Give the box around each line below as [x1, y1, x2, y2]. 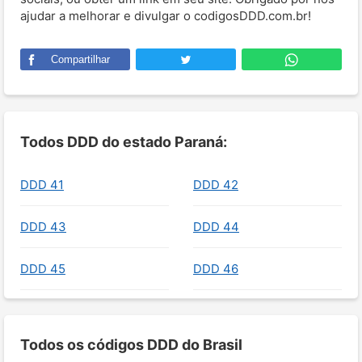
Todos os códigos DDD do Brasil [20, 336, 242, 354]
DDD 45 [20, 260, 65, 276]
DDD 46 [193, 260, 238, 276]
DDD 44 [193, 218, 239, 234]
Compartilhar [50, 53, 110, 65]
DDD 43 [20, 218, 66, 234]
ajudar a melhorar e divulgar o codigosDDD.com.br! [20, 7, 311, 23]
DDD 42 [193, 176, 238, 192]
